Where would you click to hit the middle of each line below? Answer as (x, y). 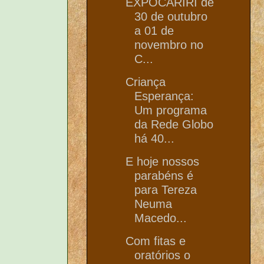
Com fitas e (156, 241)
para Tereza (166, 189)
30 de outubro (171, 16)
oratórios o (162, 255)
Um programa (171, 110)
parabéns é (164, 175)
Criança (146, 82)
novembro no (169, 44)
